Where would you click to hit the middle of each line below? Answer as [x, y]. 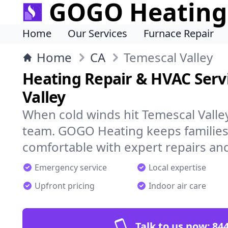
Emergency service [71, 167]
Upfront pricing [65, 186]
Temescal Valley [168, 57]
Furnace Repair [179, 33]
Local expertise [177, 167]
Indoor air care [177, 186]
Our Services [97, 33]
